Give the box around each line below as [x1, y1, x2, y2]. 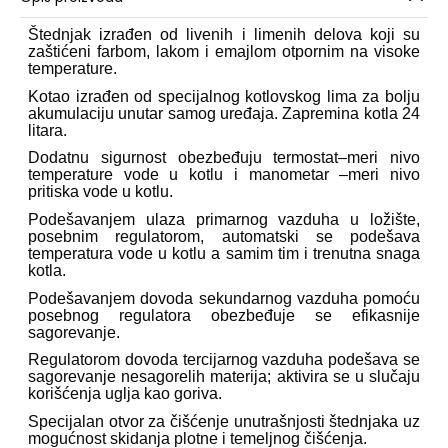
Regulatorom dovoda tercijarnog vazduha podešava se [28, 351, 420, 369]
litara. [28, 121, 67, 139]
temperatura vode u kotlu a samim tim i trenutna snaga [28, 244, 420, 262]
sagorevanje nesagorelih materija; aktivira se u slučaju [28, 368, 420, 386]
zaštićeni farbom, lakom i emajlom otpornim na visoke [28, 43, 420, 60]
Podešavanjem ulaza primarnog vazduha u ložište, [28, 210, 420, 228]
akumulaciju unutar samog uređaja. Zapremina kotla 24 [28, 104, 420, 122]
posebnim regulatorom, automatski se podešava [28, 227, 420, 245]
